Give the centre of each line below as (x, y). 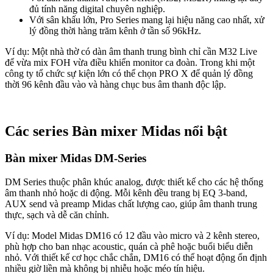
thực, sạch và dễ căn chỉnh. (57, 214)
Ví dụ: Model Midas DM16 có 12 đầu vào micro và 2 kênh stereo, (132, 235)
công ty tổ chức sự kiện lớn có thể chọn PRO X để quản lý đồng (129, 74)
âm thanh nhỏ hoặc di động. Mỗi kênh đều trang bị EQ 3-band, (126, 193)
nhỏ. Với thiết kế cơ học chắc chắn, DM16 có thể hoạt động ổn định (136, 257)
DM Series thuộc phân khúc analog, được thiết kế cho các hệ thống (134, 182)
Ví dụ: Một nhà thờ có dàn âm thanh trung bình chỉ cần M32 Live (131, 52)
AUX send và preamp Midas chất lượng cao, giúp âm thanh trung (131, 204)
